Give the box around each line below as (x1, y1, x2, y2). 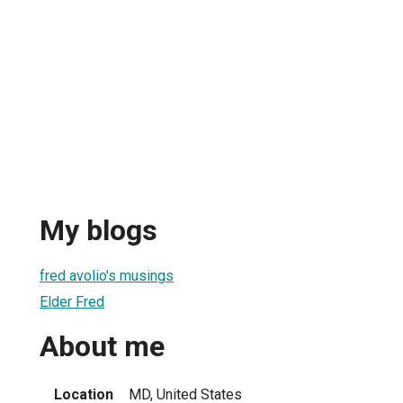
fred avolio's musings (40, 266, 174, 284)
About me (40, 329, 165, 364)
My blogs (40, 213, 157, 248)
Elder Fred (40, 292, 104, 310)
